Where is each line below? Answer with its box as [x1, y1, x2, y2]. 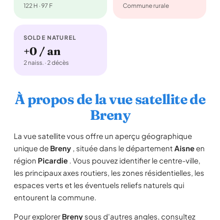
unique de [14, 143, 50, 153]
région [14, 156, 38, 165]
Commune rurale [123, 2, 169, 9]
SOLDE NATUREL [24, 34, 76, 41]
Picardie [38, 156, 68, 165]
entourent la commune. [14, 192, 96, 202]
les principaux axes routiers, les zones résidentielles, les [14, 168, 204, 177]
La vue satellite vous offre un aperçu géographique [14, 131, 192, 140]
